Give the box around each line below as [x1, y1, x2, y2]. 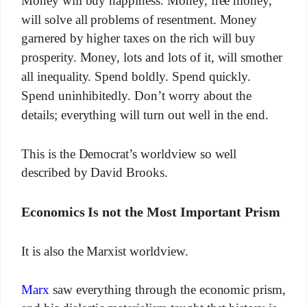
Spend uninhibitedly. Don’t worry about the [21, 88, 252, 103]
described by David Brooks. [21, 165, 168, 180]
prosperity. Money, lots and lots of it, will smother [21, 50, 283, 65]
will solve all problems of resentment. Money [21, 12, 258, 27]
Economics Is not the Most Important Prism [21, 204, 281, 220]
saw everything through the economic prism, [49, 282, 286, 297]
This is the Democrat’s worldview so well [21, 146, 237, 161]
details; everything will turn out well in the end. [21, 108, 269, 123]
